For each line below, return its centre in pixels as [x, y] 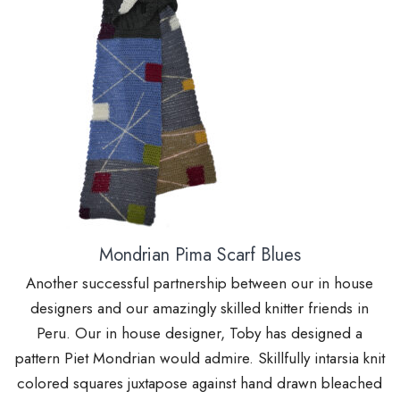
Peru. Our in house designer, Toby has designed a [200, 333]
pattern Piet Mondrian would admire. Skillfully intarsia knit [200, 358]
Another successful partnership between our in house [200, 283]
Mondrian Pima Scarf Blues [200, 255]
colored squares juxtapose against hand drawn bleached [200, 383]
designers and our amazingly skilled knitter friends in [200, 308]
